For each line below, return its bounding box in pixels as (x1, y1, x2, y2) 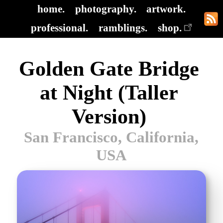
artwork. (146, 3, 186, 15)
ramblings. (99, 22, 148, 34)
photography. (75, 3, 136, 15)
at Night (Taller (39, 81, 178, 104)
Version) (71, 105, 146, 128)
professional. (31, 22, 89, 34)
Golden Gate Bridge (18, 57, 199, 80)
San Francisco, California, (24, 128, 199, 146)
